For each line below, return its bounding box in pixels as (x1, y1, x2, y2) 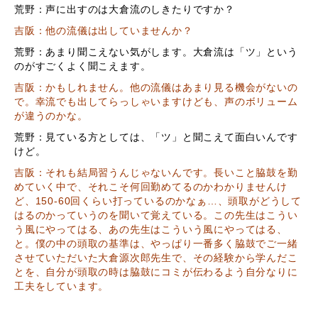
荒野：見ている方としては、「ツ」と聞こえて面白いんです (14, 132, 298, 143)
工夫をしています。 (14, 281, 109, 292)
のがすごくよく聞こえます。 (14, 61, 151, 72)
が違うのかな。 (14, 111, 88, 122)
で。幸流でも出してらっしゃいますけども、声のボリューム (14, 97, 298, 108)
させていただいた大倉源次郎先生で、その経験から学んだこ (14, 253, 298, 264)
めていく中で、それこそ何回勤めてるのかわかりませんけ (14, 182, 287, 193)
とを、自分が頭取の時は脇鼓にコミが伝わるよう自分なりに (14, 267, 298, 278)
